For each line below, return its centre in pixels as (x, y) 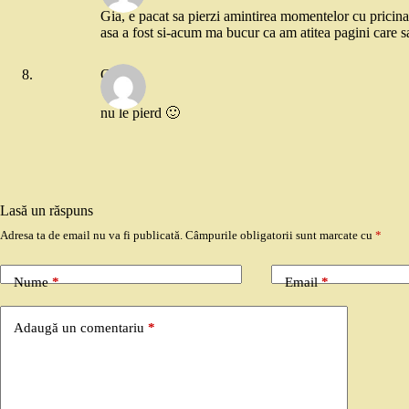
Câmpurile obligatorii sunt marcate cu (280, 235)
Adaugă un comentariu (79, 328)
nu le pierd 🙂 (140, 112)
